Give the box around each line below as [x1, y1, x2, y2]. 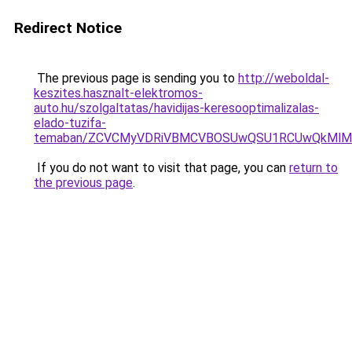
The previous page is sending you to [34, 71, 238, 86]
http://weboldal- [238, 71, 329, 86]
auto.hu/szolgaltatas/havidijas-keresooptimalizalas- [34, 101, 319, 115]
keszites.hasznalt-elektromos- [34, 86, 203, 101]
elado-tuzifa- [34, 115, 106, 130]
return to [289, 160, 338, 175]
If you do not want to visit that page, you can [34, 160, 289, 175]
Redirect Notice [14, 19, 122, 37]
